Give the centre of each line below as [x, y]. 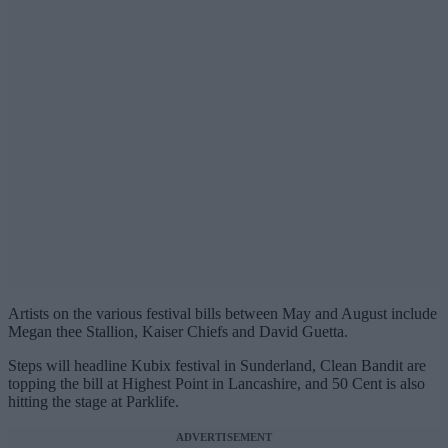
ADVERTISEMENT [224, 437]
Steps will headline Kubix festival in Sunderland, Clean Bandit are [217, 366]
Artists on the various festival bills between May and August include [222, 314]
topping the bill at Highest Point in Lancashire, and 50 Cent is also [216, 384]
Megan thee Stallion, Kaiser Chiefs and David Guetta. [178, 332]
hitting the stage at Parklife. [93, 402]
